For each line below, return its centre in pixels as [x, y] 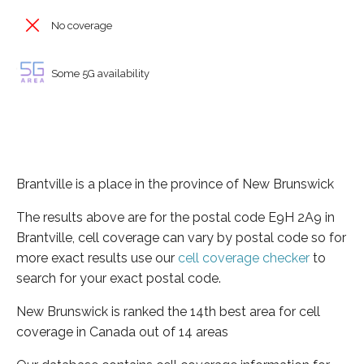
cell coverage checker [244, 258]
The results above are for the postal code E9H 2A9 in [175, 217]
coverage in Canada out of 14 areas [122, 331]
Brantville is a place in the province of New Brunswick [175, 184]
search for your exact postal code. [119, 278]
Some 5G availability [99, 73]
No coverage [80, 26]
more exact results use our [97, 258]
